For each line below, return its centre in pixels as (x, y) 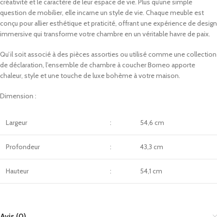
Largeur (16, 123)
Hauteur (17, 171)
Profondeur (23, 147)
